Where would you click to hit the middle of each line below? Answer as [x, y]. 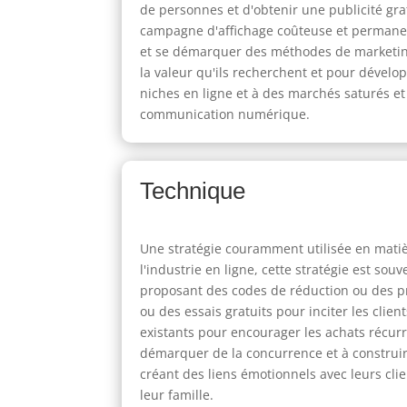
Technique [193, 191]
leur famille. [177, 394]
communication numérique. [225, 114]
